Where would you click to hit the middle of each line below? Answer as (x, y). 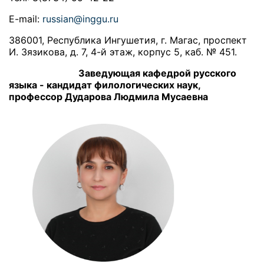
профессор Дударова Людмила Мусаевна (108, 97)
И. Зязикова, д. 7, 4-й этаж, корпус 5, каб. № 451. (123, 52)
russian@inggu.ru (80, 19)
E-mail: (26, 19)
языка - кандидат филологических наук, (105, 85)
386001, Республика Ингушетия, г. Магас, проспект (128, 40)
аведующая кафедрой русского (161, 73)
